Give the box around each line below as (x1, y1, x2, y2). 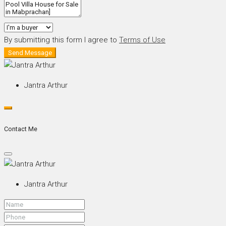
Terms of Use (119, 35, 165, 44)
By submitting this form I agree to (4, 35, 119, 44)
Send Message (8, 48, 52, 56)
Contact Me (4, 125, 37, 133)
